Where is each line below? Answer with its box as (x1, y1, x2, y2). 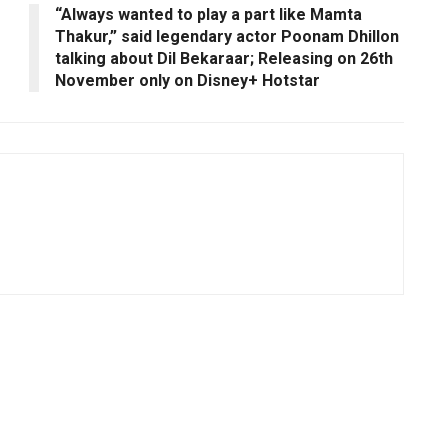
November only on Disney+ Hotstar (55, 70, 320, 90)
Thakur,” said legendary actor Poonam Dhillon (55, 26, 399, 46)
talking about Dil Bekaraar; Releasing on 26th (55, 48, 393, 68)
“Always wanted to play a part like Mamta (55, 4, 362, 24)
